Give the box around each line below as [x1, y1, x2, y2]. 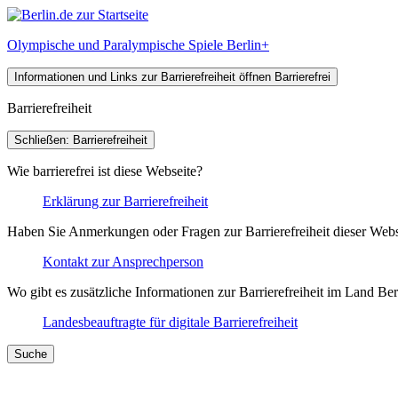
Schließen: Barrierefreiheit [14, 133, 147, 147]
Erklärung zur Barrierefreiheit [43, 194, 208, 209]
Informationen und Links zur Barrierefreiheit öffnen [14, 70, 271, 84]
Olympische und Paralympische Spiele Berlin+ [7, 37, 269, 52]
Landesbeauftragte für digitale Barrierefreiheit [43, 314, 298, 330]
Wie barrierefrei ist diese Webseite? [7, 163, 203, 179]
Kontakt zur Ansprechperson [43, 254, 203, 269]
